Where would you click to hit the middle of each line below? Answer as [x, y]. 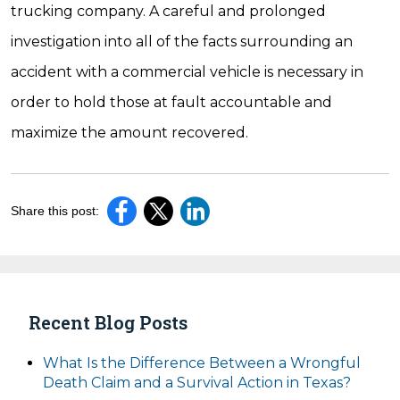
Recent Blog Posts [108, 322]
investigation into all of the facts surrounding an [182, 42]
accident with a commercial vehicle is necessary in [187, 72]
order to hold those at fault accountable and [171, 102]
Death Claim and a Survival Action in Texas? [197, 383]
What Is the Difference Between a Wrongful [202, 363]
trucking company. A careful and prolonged [168, 11]
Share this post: [55, 211]
